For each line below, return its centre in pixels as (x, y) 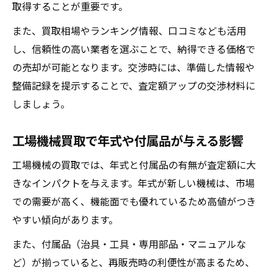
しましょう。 (41, 104)
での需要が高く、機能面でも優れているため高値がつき (134, 201)
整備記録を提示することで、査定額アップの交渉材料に (134, 85)
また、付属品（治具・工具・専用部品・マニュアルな (129, 244)
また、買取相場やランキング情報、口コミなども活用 (129, 30)
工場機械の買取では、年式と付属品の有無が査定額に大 (134, 165)
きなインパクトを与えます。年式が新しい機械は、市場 (133, 183)
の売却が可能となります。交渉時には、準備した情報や (133, 67)
